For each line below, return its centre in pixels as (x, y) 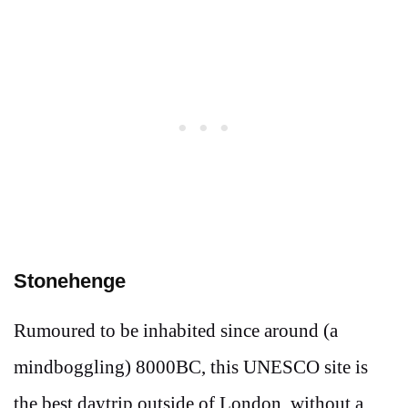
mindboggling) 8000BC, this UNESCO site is (191, 367)
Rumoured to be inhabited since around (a (176, 330)
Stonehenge (70, 280)
